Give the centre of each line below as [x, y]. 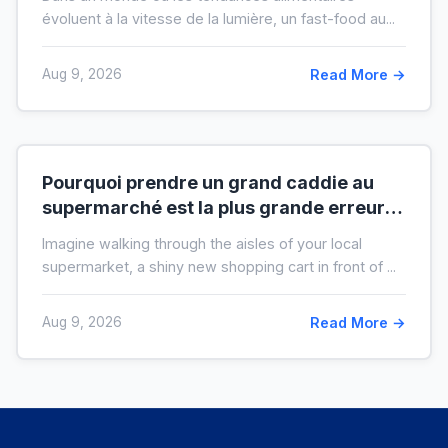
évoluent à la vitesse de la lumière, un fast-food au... [218, 18]
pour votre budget [122, 232]
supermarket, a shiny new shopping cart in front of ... [219, 266]
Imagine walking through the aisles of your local [202, 243]
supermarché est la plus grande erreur [213, 207]
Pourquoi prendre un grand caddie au [208, 182]
